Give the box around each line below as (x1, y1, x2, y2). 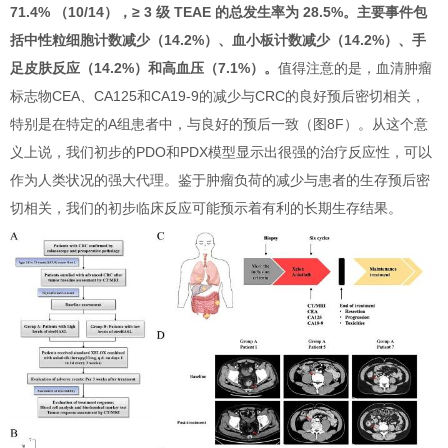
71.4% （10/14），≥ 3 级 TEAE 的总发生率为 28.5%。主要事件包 (10, 3, 427, 20)
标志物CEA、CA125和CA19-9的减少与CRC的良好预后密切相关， (10, 87, 425, 104)
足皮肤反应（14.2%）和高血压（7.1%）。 (10, 59, 278, 76)
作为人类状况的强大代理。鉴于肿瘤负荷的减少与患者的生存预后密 (10, 171, 430, 188)
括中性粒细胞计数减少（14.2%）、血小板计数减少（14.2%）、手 (10, 31, 426, 48)
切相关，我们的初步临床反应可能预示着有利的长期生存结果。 (10, 199, 402, 216)
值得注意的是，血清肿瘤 (278, 59, 432, 76)
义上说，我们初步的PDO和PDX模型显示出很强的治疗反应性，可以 (10, 143, 432, 160)
